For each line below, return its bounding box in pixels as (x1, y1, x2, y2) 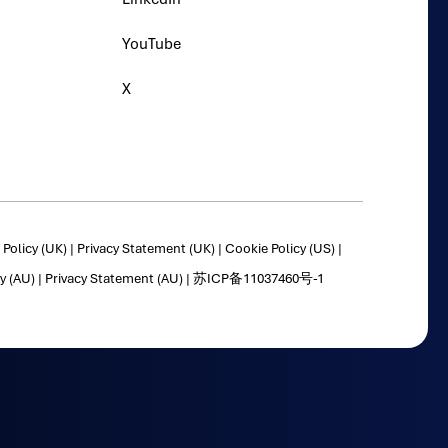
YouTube (122, 33, 182, 54)
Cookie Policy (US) (224, 239, 335, 257)
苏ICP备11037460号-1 (192, 269, 324, 287)
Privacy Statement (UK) (76, 239, 215, 257)
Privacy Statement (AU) (44, 269, 183, 287)
